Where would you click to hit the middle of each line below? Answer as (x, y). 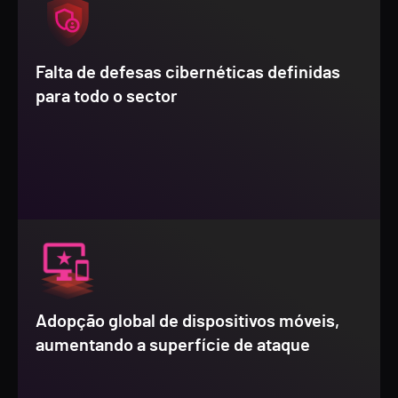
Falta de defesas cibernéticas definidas (188, 73)
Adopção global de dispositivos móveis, (187, 322)
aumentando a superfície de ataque (173, 346)
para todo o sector (107, 97)
